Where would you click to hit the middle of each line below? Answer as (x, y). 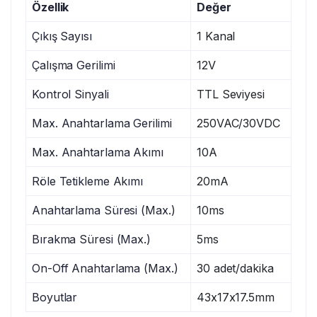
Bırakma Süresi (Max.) (91, 240)
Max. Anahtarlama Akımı (98, 152)
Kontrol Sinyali (70, 94)
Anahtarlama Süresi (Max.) (104, 211)
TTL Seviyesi (231, 94)
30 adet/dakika (235, 269)
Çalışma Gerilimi (74, 65)
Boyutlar (55, 298)
